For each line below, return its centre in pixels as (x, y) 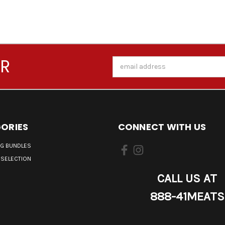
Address (126, 72)
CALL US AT (187, 179)
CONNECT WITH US (162, 127)
